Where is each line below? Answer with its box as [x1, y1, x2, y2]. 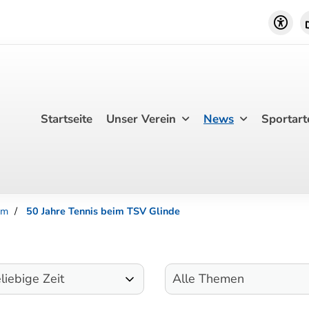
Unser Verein [106, 111, 176, 127]
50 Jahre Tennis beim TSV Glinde [26, 204, 180, 218]
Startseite [41, 111, 92, 127]
